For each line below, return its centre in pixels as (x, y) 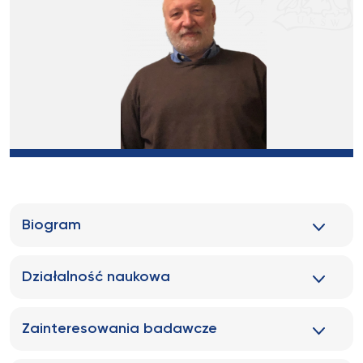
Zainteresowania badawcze (120, 329)
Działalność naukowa (96, 277)
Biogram (51, 225)
